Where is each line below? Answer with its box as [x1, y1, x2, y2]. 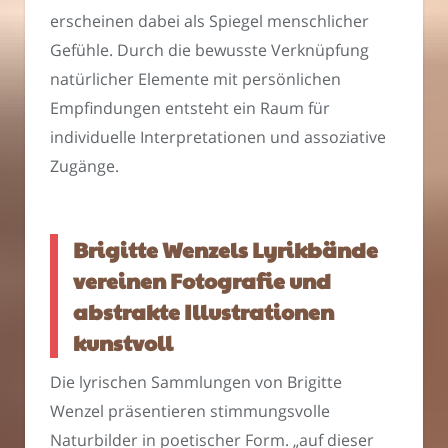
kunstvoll [73, 327, 173, 357]
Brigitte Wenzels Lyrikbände [73, 234, 378, 264]
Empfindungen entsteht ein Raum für [50, 97, 330, 120]
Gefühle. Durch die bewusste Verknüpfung [50, 39, 369, 62]
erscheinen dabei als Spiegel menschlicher [50, 10, 369, 33]
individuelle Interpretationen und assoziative [50, 126, 386, 149]
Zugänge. [50, 155, 119, 178]
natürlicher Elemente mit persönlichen [50, 68, 341, 91]
